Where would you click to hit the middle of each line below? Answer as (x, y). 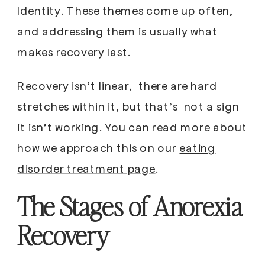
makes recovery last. (74, 51)
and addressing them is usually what (117, 31)
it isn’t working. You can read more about (132, 127)
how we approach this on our (98, 148)
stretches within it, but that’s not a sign (128, 106)
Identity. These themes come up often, (125, 10)
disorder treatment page (86, 168)
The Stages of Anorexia (130, 206)
